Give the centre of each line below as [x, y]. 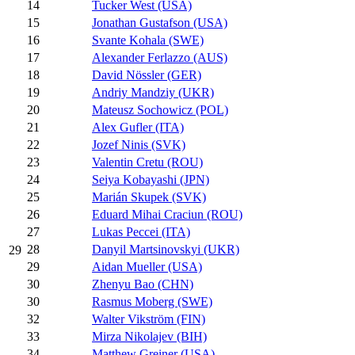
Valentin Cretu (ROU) [147, 162]
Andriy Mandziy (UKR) [153, 93]
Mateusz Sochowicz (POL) [160, 110]
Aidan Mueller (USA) [147, 267]
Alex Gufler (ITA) [138, 128]
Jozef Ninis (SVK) [139, 145]
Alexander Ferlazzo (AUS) [160, 58]
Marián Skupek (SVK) [149, 197]
